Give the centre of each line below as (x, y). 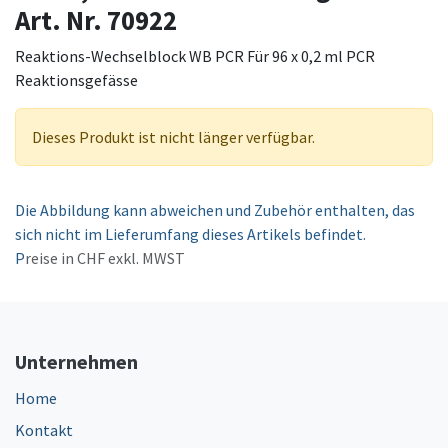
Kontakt (44, 429)
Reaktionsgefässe (76, 79)
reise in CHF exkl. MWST (105, 257)
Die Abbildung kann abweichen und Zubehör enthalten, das (215, 209)
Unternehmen (76, 361)
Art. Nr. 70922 (96, 19)
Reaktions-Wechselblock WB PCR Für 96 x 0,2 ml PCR (195, 55)
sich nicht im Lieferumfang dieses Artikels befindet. (190, 233)
